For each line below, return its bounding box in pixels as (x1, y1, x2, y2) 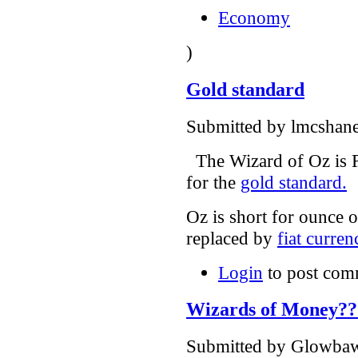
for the (186, 171, 241, 193)
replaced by (186, 227, 277, 249)
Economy (218, 7, 290, 29)
